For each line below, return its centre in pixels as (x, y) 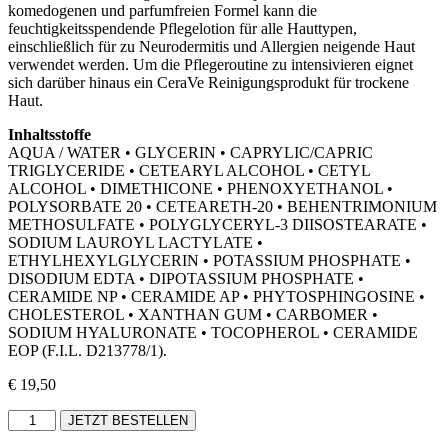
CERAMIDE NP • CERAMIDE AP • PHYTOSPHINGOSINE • (216, 296)
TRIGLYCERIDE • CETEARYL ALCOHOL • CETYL (189, 170)
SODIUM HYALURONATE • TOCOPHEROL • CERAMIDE (213, 332)
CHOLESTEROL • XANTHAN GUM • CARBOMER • (193, 314)
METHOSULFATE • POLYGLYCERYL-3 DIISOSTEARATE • (217, 224)
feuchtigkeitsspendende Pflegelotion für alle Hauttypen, (182, 28)
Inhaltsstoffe (49, 134)
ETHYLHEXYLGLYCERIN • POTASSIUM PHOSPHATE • (209, 260)
